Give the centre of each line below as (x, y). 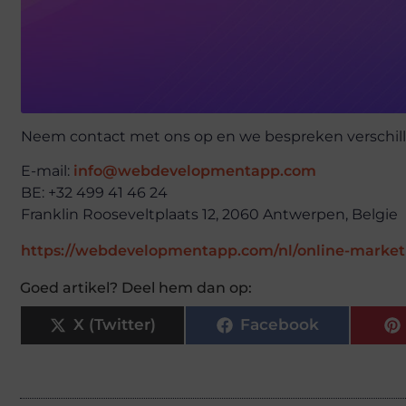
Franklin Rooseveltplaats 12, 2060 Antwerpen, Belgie (209, 215)
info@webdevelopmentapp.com (195, 171)
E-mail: (47, 171)
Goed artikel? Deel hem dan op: (136, 287)
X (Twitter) (114, 325)
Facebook (279, 325)
